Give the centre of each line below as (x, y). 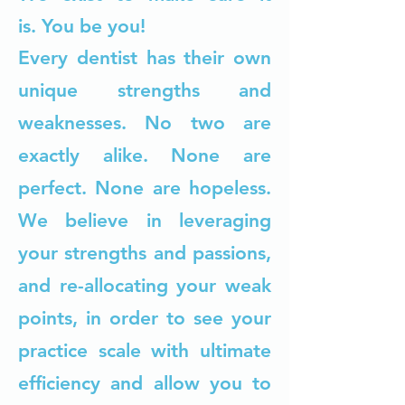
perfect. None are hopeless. (145, 188)
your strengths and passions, (145, 253)
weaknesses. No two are (145, 123)
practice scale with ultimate (145, 351)
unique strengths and (145, 90)
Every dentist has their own (145, 58)
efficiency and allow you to (145, 383)
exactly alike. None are (145, 155)
